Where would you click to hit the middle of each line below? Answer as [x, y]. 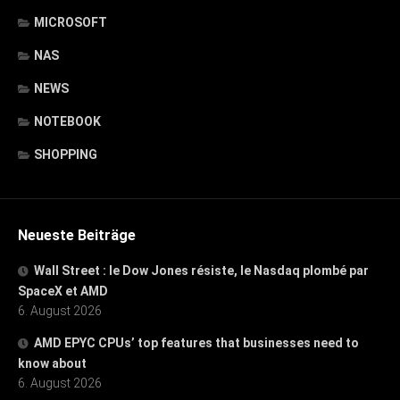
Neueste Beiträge [77, 235]
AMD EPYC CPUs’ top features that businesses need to [196, 342]
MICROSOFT [71, 22]
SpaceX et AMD [63, 291]
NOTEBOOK [67, 121]
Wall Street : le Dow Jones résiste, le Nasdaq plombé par [201, 270]
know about [52, 363]
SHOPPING [66, 154]
